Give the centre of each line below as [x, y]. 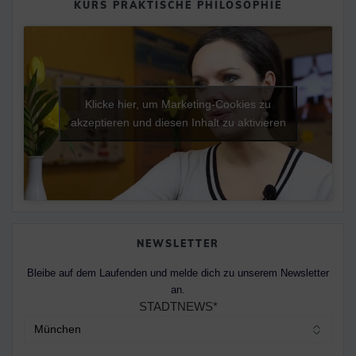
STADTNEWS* [178, 306]
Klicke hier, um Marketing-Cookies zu [178, 104]
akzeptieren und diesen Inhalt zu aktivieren [178, 122]
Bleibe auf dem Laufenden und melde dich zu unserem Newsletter [178, 273]
